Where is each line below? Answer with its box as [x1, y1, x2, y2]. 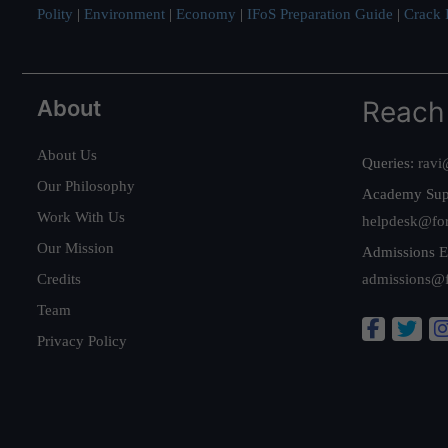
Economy [176, 5, 236, 22]
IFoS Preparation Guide [247, 5, 393, 22]
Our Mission [37, 239, 114, 256]
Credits [37, 270, 81, 287]
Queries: [362, 154, 418, 171]
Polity [37, 5, 73, 22]
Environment [84, 5, 165, 22]
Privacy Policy [37, 332, 127, 349]
